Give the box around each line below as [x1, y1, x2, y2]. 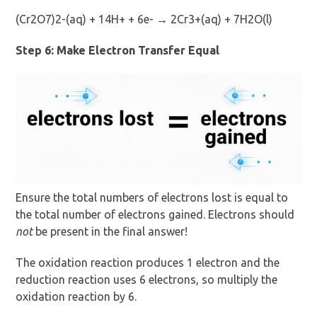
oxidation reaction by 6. [16, 289, 137, 303]
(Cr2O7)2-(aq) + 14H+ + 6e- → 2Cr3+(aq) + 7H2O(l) [16, 13, 273, 26]
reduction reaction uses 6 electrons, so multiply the [16, 272, 278, 286]
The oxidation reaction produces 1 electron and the [16, 255, 280, 269]
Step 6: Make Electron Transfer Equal [16, 44, 220, 57]
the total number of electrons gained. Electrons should [16, 207, 295, 221]
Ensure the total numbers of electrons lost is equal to [16, 190, 289, 204]
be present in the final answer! [33, 224, 188, 238]
